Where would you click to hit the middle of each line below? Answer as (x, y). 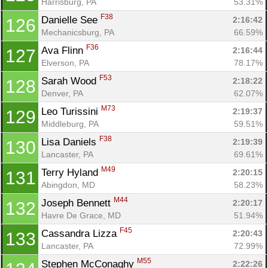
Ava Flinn (64, 50)
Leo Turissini (71, 111)
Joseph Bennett (77, 203)
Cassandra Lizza (80, 233)
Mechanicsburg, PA (78, 32)
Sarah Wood (70, 81)
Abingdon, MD (68, 185)
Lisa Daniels (70, 142)
